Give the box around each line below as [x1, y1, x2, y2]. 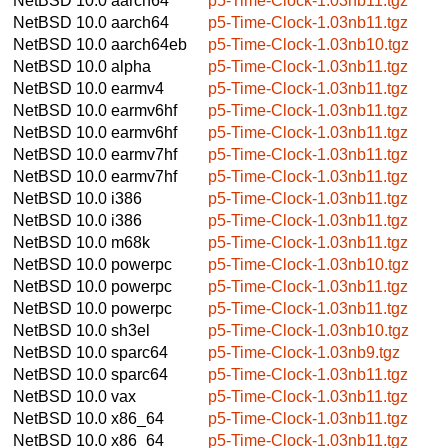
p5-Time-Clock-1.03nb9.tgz [208, 343, 400, 361]
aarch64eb [111, 35, 187, 53]
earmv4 [111, 79, 164, 97]
